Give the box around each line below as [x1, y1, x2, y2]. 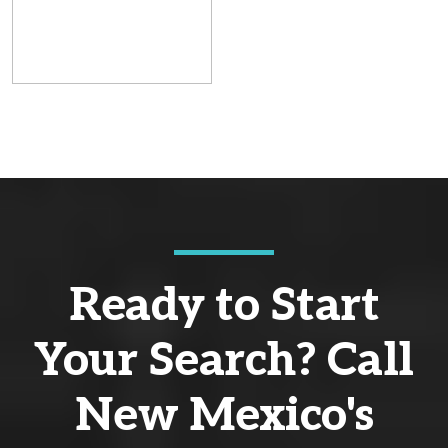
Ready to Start [69, 277, 379, 334]
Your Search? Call [34, 332, 414, 389]
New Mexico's [74, 387, 374, 444]
